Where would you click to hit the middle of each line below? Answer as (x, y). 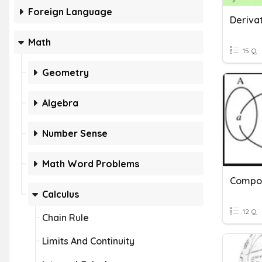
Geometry (65, 73)
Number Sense (75, 133)
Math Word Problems (91, 164)
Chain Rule (65, 218)
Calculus (61, 194)
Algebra (60, 103)
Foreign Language (70, 12)
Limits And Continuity (88, 241)
